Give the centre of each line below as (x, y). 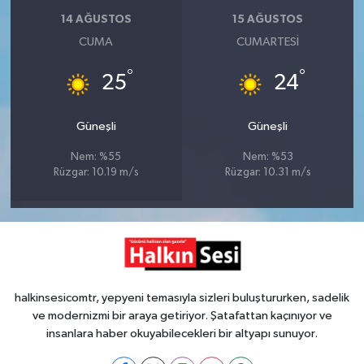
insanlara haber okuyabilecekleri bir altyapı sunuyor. (182, 334)
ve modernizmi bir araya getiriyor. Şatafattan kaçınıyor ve (182, 316)
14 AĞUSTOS (96, 20)
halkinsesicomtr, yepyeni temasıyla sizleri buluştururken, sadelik (182, 298)
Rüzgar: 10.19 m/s (96, 172)
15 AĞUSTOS (268, 20)
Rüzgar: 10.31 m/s (268, 172)
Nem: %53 (268, 157)
